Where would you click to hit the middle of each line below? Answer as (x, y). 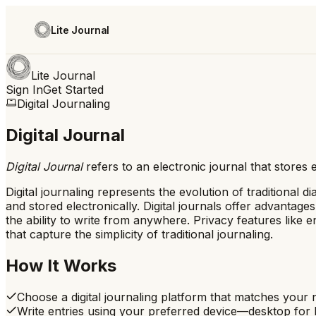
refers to (109, 166)
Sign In (24, 90)
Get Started (73, 90)
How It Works (61, 265)
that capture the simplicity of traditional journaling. (139, 234)
